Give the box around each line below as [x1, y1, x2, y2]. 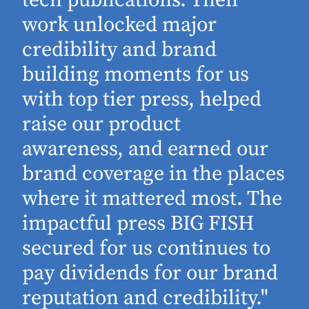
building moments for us [22, 61, 250, 88]
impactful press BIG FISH [22, 210, 255, 237]
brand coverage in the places [22, 160, 286, 187]
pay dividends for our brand [22, 259, 279, 286]
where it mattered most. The [22, 185, 283, 212]
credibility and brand [22, 36, 217, 63]
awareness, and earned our [22, 135, 269, 162]
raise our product [22, 110, 181, 137]
